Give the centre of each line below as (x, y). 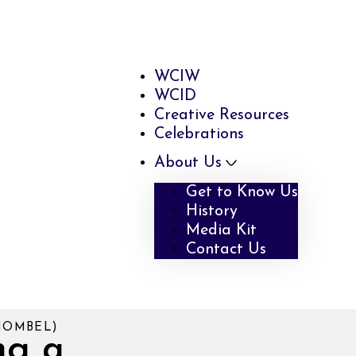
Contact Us (226, 249)
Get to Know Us (242, 192)
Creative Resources (222, 115)
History (212, 211)
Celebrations (199, 134)
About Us (188, 163)
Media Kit (222, 230)
